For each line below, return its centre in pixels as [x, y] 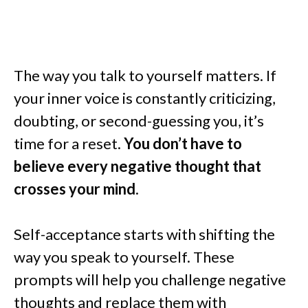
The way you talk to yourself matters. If [145, 76]
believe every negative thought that [137, 166]
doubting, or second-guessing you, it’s [139, 121]
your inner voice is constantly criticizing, [145, 98]
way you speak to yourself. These [124, 257]
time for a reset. [69, 144]
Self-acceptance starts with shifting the [144, 234]
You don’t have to [183, 144]
